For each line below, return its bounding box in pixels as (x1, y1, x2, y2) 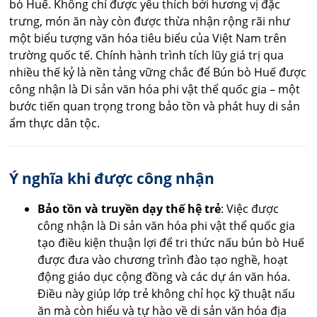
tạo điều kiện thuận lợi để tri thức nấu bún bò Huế (38, 234, 305, 250)
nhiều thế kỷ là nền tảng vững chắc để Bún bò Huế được (9, 64, 307, 80)
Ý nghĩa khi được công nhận (9, 168, 215, 188)
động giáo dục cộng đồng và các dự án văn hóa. (38, 268, 291, 284)
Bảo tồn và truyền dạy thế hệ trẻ (38, 200, 221, 217)
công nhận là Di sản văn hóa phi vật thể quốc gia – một (9, 81, 301, 97)
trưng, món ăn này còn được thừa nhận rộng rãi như (9, 13, 291, 29)
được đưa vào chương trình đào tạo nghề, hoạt (38, 251, 289, 267)
